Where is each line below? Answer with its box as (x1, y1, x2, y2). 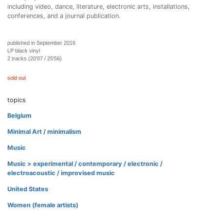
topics (7, 96, 26, 104)
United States (7, 185, 48, 193)
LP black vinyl (7, 48, 40, 54)
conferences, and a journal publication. (7, 12, 121, 19)
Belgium (7, 112, 32, 119)
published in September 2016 (7, 40, 75, 46)
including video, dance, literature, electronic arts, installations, (7, 3, 190, 10)
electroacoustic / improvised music (7, 169, 115, 177)
